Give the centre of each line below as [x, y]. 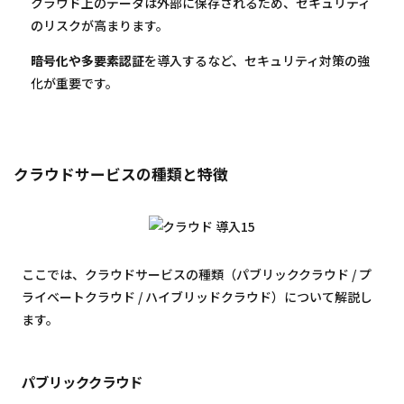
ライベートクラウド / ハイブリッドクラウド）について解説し [197, 296]
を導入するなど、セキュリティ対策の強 [257, 61]
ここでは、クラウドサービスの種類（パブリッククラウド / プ [197, 274]
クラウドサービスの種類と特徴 [121, 174]
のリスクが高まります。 [100, 26]
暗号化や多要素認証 [87, 61]
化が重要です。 [74, 83]
